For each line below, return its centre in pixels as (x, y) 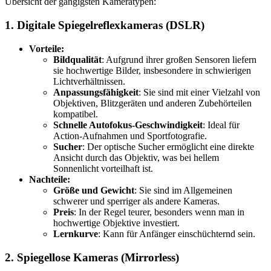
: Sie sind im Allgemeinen (183, 190)
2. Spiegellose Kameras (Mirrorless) (92, 257)
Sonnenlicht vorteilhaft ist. (103, 168)
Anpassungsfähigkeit (96, 92)
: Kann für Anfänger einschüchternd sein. (177, 233)
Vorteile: (47, 48)
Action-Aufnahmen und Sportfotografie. (130, 135)
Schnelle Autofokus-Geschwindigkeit (128, 125)
